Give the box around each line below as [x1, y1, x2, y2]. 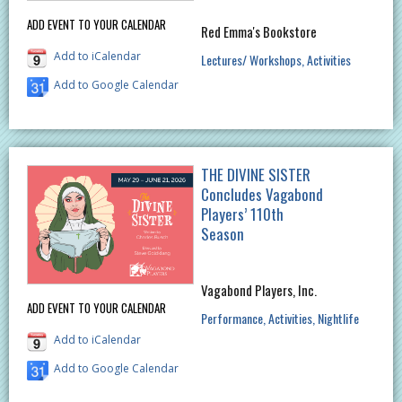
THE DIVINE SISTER [200, 162, 310, 186]
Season [200, 222, 244, 245]
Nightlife [317, 308, 359, 328]
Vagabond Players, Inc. [200, 279, 317, 300]
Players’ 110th [200, 202, 284, 225]
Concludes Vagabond [200, 182, 323, 205]
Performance [200, 308, 263, 328]
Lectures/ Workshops [200, 50, 301, 70]
